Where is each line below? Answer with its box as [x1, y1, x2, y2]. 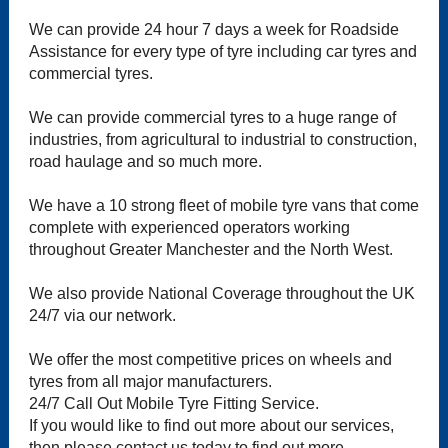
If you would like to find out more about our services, [28, 417, 394, 435]
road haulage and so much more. [28, 153, 262, 171]
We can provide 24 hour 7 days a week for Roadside [28, 21, 399, 39]
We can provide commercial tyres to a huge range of [28, 109, 396, 127]
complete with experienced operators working [28, 219, 350, 237]
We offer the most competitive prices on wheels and [28, 351, 392, 369]
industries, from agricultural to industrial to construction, [28, 131, 417, 149]
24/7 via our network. [28, 307, 176, 325]
